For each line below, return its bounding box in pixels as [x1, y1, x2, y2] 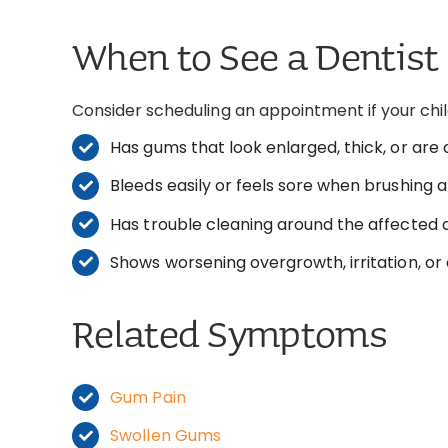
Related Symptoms [71, 310, 387, 360]
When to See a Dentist [71, 33, 439, 83]
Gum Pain [110, 386, 186, 410]
